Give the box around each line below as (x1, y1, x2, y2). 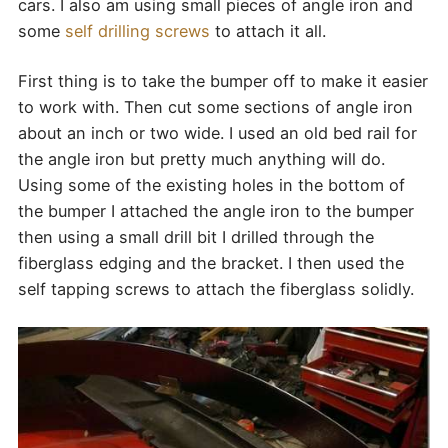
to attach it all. (209, 20, 326, 41)
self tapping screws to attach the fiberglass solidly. (17, 279, 414, 300)
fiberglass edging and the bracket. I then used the (17, 253, 404, 274)
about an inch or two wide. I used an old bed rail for (17, 123, 417, 144)
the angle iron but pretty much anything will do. (17, 149, 385, 170)
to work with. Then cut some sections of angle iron (17, 97, 413, 118)
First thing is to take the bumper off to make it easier (17, 71, 428, 92)
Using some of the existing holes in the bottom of (17, 175, 405, 196)
